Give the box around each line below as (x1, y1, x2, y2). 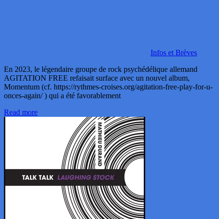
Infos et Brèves (151, 48, 197, 57)
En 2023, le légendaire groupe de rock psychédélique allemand (4, 65, 197, 73)
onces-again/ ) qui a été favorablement (4, 91, 121, 100)
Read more (4, 108, 38, 116)
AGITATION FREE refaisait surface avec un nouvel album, (4, 73, 190, 82)
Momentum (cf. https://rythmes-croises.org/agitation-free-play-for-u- (4, 82, 213, 91)
